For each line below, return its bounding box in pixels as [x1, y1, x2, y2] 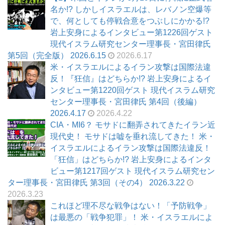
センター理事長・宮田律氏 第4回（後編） [50, 97, 201, 106]
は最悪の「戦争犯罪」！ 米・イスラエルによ [50, 213, 213, 222]
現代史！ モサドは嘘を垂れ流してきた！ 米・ [50, 132, 215, 141]
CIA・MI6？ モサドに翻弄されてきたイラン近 [50, 121, 215, 130]
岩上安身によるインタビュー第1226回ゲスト [50, 28, 213, 37]
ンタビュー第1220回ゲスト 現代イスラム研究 [50, 86, 215, 95]
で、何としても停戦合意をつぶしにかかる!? [50, 17, 209, 26]
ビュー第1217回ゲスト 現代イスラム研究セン [50, 167, 215, 176]
